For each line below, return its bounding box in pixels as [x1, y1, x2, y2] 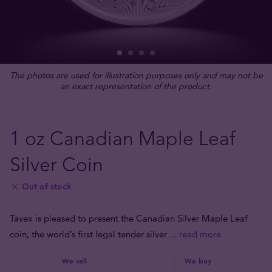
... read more [169, 228, 221, 240]
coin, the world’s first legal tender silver [10, 228, 169, 240]
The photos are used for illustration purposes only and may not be [9, 70, 263, 81]
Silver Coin [10, 153, 103, 176]
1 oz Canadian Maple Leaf [10, 127, 235, 150]
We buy [185, 256, 211, 265]
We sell [62, 256, 87, 265]
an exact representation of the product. [60, 81, 212, 92]
